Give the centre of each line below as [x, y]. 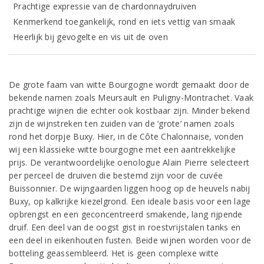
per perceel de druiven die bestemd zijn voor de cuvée [116, 175]
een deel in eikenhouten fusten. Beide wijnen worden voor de [130, 240]
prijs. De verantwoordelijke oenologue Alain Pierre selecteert [129, 162]
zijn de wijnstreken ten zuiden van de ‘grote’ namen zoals [122, 123]
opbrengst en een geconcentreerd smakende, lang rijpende [126, 214]
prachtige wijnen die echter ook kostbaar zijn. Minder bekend [129, 110]
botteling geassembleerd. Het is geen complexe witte [114, 253]
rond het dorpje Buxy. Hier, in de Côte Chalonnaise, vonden [126, 136]
